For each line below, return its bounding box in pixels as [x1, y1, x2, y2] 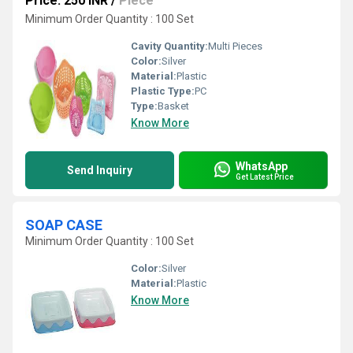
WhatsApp [236, 159, 288, 173]
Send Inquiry [67, 164, 132, 176]
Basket [158, 100, 189, 112]
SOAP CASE [25, 217, 102, 233]
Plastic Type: [131, 85, 195, 97]
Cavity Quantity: [131, 40, 208, 52]
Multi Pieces [208, 40, 262, 52]
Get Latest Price [236, 172, 294, 181]
